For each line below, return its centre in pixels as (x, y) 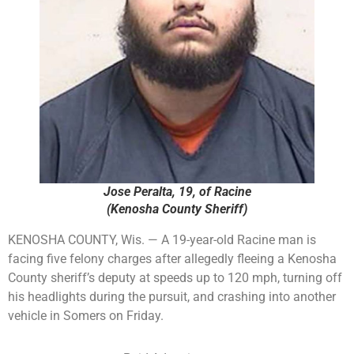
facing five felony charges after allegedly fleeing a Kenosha (172, 259)
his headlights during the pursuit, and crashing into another (172, 297)
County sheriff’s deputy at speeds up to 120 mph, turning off (175, 278)
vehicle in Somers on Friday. (86, 316)
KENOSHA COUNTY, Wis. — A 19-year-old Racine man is (162, 240)
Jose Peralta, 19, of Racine (177, 192)
